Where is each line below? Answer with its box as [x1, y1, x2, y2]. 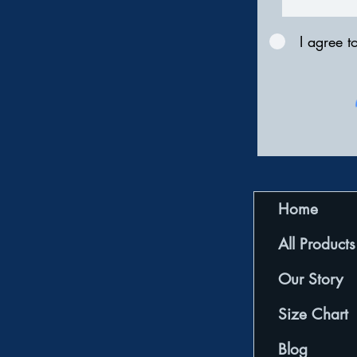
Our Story [278, 269, 343, 289]
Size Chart [278, 304, 348, 324]
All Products [278, 233, 355, 254]
